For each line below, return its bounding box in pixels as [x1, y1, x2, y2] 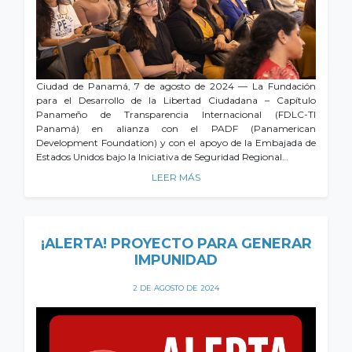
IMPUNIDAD [134, 251, 218, 269]
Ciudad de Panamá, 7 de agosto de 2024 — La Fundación [36, 80, 316, 93]
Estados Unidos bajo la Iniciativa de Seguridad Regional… [36, 151, 288, 163]
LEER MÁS [152, 171, 200, 184]
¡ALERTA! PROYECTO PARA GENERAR [40, 235, 312, 252]
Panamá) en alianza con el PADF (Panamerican [36, 123, 316, 135]
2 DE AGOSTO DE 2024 [133, 284, 219, 293]
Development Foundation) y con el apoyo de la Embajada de [36, 137, 316, 149]
